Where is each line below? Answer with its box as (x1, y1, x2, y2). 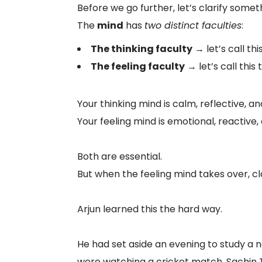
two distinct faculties (144, 19, 242, 32)
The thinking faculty (91, 42, 192, 56)
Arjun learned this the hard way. (77, 202, 222, 216)
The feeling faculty (91, 60, 185, 73)
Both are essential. (77, 150, 162, 163)
